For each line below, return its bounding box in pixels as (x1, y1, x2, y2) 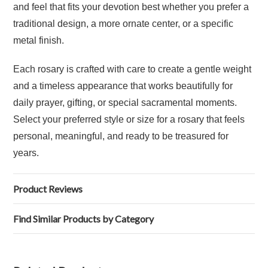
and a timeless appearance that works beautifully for (13, 81, 233, 91)
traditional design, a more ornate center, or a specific (13, 19, 234, 29)
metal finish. (13, 35, 65, 45)
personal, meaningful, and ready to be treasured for (13, 131, 229, 141)
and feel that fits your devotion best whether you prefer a (13, 2, 249, 12)
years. (13, 148, 39, 158)
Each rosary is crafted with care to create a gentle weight (13, 64, 252, 74)
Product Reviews (13, 183, 83, 194)
